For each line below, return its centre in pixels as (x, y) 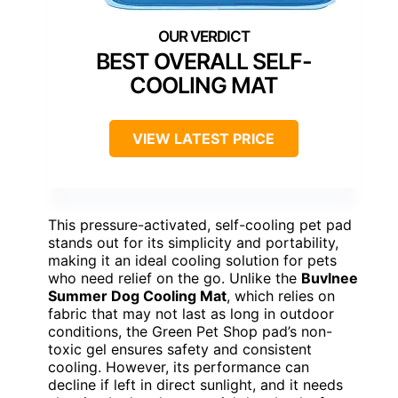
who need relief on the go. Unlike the (175, 279)
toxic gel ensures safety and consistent (180, 350)
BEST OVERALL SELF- (203, 62)
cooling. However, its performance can (179, 367)
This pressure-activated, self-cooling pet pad (200, 225)
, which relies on (281, 296)
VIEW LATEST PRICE (203, 139)
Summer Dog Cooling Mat (137, 296)
